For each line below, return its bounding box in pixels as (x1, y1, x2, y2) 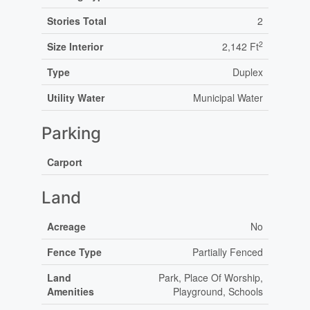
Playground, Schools (172, 284, 263, 299)
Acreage (46, 219, 86, 234)
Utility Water (46, 91, 104, 105)
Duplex (232, 65, 263, 80)
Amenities (46, 284, 94, 299)
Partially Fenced (192, 245, 263, 259)
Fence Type (46, 245, 102, 259)
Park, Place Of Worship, (158, 271, 263, 285)
